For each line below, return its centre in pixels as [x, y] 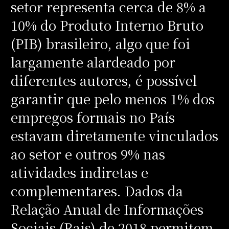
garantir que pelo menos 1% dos [112, 98]
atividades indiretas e [79, 172]
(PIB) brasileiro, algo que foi [100, 43]
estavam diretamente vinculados [114, 135]
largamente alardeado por [93, 62]
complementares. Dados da [97, 190]
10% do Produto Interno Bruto [107, 25]
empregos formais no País [93, 117]
